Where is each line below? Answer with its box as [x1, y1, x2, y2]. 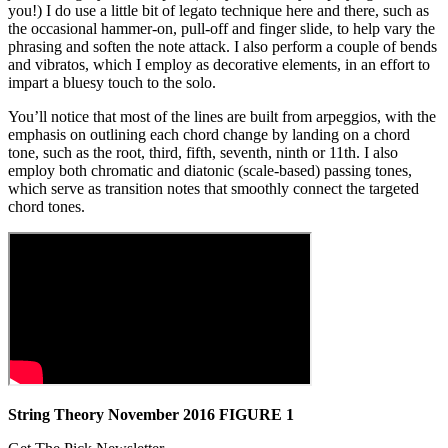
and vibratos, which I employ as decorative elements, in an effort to [8, 56, 430, 74]
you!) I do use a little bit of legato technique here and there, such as [8, 2, 429, 20]
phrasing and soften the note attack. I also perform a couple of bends [8, 38, 437, 56]
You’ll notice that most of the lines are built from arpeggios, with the [8, 108, 436, 126]
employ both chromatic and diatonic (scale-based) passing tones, [8, 162, 412, 180]
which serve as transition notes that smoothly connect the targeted [8, 180, 419, 198]
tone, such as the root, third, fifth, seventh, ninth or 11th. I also [8, 144, 398, 162]
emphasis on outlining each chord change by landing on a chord [8, 126, 410, 144]
